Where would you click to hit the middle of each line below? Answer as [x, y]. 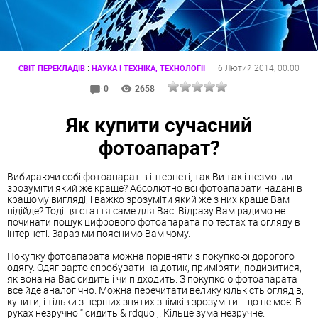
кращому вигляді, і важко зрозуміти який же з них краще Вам [148, 199]
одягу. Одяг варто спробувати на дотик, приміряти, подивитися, [154, 268]
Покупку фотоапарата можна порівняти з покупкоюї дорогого [151, 256]
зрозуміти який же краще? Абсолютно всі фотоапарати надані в [155, 188]
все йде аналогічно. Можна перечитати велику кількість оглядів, [155, 290]
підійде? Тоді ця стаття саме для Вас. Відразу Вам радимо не [146, 211]
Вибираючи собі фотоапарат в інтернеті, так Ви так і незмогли [150, 177]
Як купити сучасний [159, 124]
